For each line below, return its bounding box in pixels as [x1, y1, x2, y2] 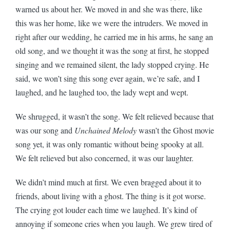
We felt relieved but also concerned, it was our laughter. [15, 152, 194, 163]
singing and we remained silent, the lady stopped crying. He [15, 59, 209, 70]
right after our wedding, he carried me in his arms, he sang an [15, 31, 213, 42]
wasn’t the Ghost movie [137, 124, 214, 136]
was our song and [15, 124, 74, 136]
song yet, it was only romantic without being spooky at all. [15, 138, 204, 149]
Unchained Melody [74, 124, 137, 136]
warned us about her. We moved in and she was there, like [15, 3, 202, 14]
